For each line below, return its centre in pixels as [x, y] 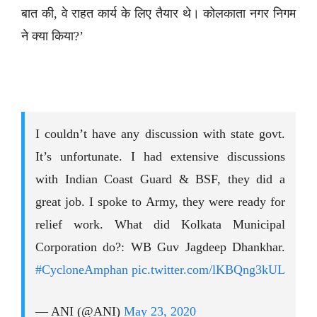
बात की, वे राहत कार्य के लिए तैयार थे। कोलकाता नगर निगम [158, 14]
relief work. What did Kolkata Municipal [160, 225]
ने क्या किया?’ [52, 36]
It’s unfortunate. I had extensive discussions [160, 157]
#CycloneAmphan [82, 270]
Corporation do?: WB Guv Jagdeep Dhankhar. [160, 247]
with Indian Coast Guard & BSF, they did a [160, 179]
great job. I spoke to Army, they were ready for [160, 202]
